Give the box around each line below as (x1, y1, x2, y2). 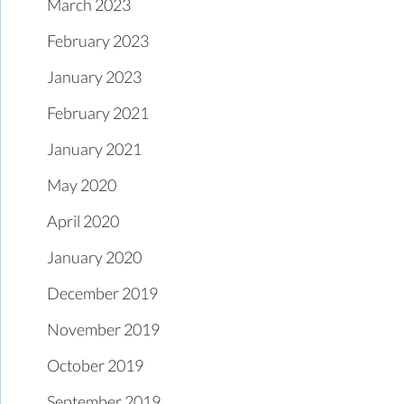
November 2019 (47, 318, 161, 339)
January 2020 (47, 246, 142, 267)
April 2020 (47, 210, 120, 231)
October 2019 (47, 354, 144, 375)
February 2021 (47, 102, 150, 123)
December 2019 (47, 282, 159, 303)
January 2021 (47, 138, 142, 159)
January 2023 (47, 66, 142, 87)
